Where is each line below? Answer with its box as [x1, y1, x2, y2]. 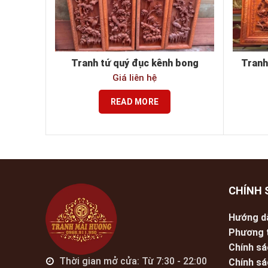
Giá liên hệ [112, 72, 157, 83]
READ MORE [110, 96, 159, 106]
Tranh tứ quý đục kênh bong [71, 57, 199, 69]
